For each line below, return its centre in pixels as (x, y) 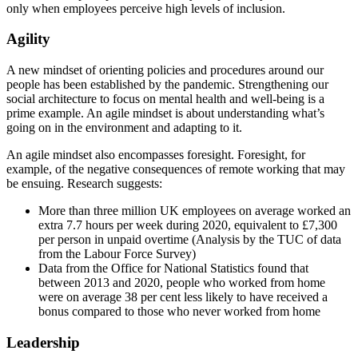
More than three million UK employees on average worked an (195, 211)
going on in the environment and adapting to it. (124, 128)
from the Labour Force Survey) (117, 254)
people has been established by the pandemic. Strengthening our (167, 85)
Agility (28, 39)
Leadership (43, 342)
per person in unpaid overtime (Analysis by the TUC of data (190, 240)
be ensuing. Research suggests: (84, 184)
